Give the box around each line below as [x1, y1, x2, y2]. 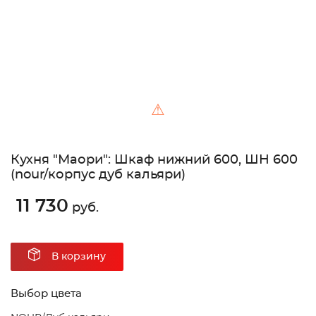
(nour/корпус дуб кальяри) [11, 169, 186, 182]
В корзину [51, 252, 106, 262]
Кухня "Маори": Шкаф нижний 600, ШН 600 [11, 154, 298, 167]
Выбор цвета [11, 288, 82, 300]
